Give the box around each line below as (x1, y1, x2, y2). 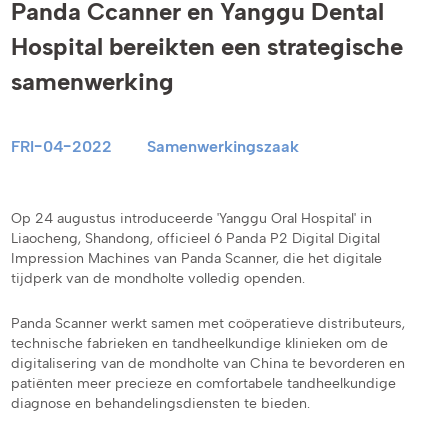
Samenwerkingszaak (147, 135, 300, 156)
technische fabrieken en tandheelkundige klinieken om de (11, 334, 389, 351)
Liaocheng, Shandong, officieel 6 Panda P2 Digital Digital (11, 229, 381, 246)
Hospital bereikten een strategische (11, 31, 404, 61)
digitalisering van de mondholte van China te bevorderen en (11, 354, 406, 371)
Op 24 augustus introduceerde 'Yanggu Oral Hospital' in (11, 209, 373, 226)
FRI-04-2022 (11, 135, 113, 156)
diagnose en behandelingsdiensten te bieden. (11, 394, 311, 411)
